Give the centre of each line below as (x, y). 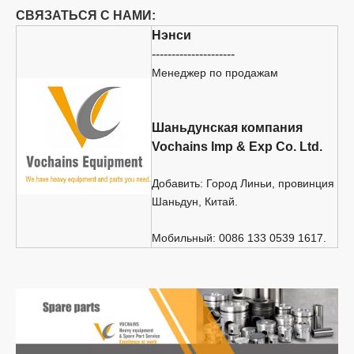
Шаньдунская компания (227, 127)
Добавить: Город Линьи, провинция (243, 183)
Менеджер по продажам (215, 72)
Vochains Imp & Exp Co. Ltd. (237, 146)
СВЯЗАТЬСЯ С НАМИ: (86, 15)
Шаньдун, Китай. (195, 201)
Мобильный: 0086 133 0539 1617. (239, 237)
